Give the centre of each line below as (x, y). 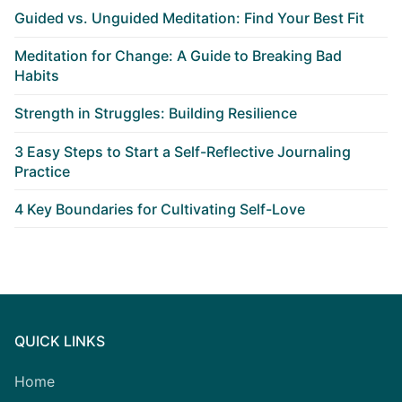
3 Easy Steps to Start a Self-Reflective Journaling (183, 151)
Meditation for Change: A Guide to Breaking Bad (178, 56)
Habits (37, 76)
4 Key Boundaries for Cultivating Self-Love (160, 209)
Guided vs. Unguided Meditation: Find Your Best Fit (189, 18)
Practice (42, 171)
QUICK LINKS (60, 341)
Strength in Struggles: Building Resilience (156, 114)
